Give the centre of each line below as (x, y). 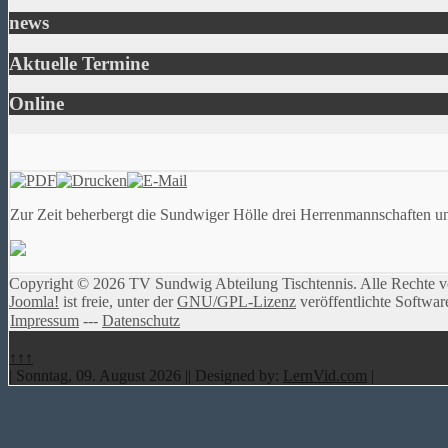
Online (44, 104)
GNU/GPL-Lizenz (236, 302)
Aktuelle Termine (86, 63)
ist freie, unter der (118, 302)
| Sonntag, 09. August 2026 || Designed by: (146, 376)
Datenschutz (141, 321)
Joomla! (34, 302)
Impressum (44, 321)
